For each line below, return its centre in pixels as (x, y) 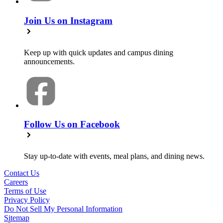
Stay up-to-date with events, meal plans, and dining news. (114, 156)
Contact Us (22, 173)
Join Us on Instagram (68, 21)
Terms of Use (25, 191)
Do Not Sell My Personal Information (63, 209)
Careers (16, 182)
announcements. (49, 61)
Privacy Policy (27, 200)
